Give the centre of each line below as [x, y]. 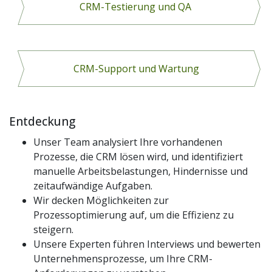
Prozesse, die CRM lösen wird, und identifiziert [138, 156]
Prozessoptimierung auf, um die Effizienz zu [134, 215]
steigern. [53, 229]
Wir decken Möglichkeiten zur [101, 200]
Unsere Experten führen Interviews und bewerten [147, 244]
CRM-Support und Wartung [136, 68]
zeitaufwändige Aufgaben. [93, 185]
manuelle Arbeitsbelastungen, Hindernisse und [141, 171]
